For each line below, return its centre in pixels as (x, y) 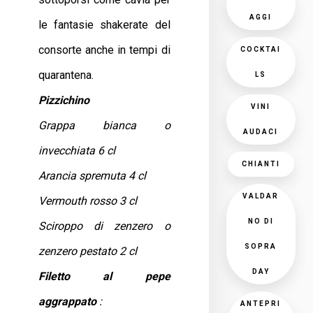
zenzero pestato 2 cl (88, 251)
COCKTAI (261, 49)
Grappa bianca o (104, 125)
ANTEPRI (261, 304)
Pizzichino (64, 100)
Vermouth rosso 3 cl (88, 201)
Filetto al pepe (104, 276)
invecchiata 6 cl (77, 151)
